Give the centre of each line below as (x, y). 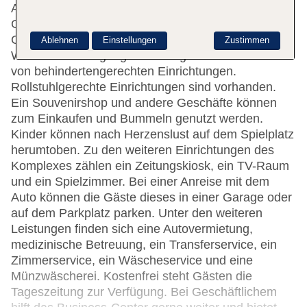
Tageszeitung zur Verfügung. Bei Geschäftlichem (144, 292)
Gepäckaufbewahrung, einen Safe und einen (133, 24)
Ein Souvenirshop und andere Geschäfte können (144, 103)
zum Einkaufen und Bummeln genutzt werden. (137, 119)
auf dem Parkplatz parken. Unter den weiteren (137, 213)
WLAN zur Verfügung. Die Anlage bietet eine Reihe (150, 56)
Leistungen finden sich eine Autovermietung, (132, 229)
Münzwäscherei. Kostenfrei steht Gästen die (132, 277)
